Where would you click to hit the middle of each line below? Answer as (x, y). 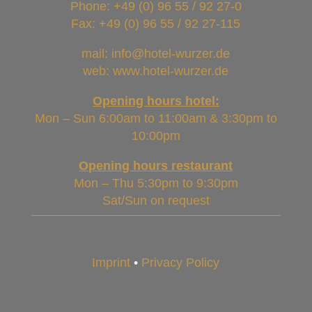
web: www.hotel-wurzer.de (156, 71)
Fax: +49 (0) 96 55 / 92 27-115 (156, 23)
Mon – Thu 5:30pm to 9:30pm (156, 183)
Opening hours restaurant (156, 165)
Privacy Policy (181, 262)
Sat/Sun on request (156, 200)
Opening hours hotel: (156, 101)
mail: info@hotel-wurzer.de (156, 53)
